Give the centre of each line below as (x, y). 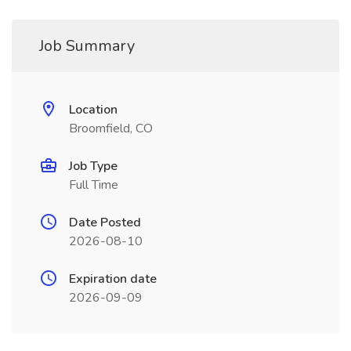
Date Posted (105, 223)
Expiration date (113, 279)
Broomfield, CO (111, 128)
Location (93, 110)
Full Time (94, 185)
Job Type (93, 166)
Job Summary (87, 46)
